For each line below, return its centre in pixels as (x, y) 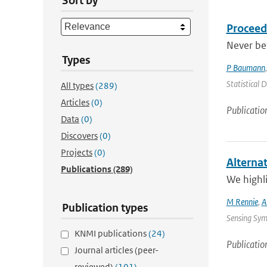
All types (77, 86)
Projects (77, 152)
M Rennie (242, 202)
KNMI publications (111, 233)
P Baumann (246, 68)
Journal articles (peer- (117, 250)
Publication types (105, 208)
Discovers (79, 136)
